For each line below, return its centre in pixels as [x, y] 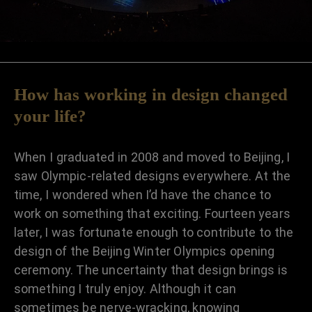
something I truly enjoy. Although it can [125, 288]
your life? [50, 116]
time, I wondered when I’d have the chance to [143, 194]
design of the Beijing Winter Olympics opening [145, 251]
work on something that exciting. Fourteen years [152, 213]
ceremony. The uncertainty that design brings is [151, 270]
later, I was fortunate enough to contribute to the [154, 232]
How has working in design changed [151, 94]
